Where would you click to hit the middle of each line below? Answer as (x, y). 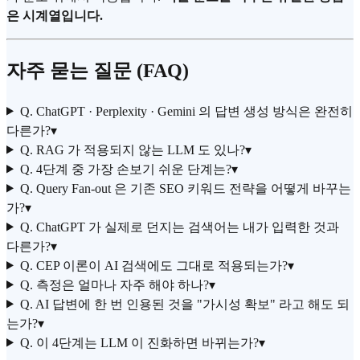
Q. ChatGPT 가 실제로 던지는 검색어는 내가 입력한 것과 (179, 227)
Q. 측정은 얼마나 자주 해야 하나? (114, 284)
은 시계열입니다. (55, 15)
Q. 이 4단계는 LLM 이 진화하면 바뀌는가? (139, 342)
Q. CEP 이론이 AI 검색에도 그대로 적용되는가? (153, 265)
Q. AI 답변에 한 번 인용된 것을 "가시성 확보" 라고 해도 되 (184, 304)
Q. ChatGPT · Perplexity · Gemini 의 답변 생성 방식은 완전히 (186, 111)
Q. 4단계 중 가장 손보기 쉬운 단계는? (125, 169)
